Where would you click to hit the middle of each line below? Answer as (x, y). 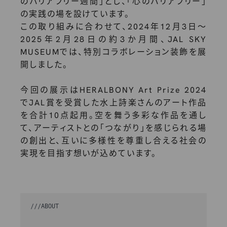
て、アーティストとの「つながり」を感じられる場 (113, 129)
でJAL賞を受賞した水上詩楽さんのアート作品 (113, 104)
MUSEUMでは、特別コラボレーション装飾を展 (113, 53)
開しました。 (44, 66)
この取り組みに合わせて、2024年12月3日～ (113, 28)
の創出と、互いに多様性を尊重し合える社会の (113, 142)
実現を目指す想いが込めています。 (88, 154)
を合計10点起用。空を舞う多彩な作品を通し (113, 116)
